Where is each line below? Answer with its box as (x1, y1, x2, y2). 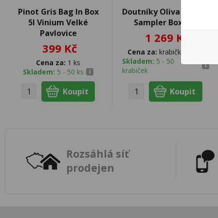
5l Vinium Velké (28, 17, 89, 28)
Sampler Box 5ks (133, 17, 198, 28)
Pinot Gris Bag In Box (18, 6, 99, 17)
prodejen (66, 161, 114, 175)
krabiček (122, 65, 148, 75)
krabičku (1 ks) (157, 47, 204, 56)
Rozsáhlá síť (66, 147, 129, 161)
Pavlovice (39, 27, 77, 38)
